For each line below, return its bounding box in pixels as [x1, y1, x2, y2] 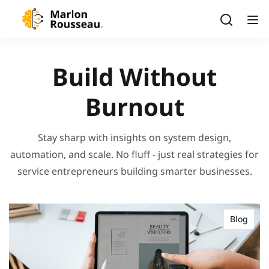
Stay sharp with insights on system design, [38, 131, 231, 144]
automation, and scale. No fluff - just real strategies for [10, 148, 259, 161]
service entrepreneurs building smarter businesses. [17, 165, 252, 178]
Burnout [85, 90, 184, 123]
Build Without [52, 60, 217, 93]
